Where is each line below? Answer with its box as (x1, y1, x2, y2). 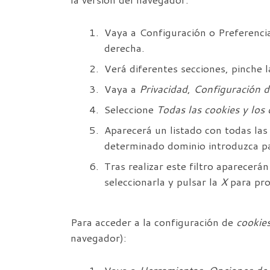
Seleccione (104, 102, 157, 117)
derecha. (104, 41, 145, 55)
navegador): (71, 231, 127, 245)
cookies (204, 102, 239, 117)
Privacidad (139, 82, 187, 96)
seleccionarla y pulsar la (104, 175, 221, 189)
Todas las (157, 102, 204, 117)
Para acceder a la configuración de (71, 215, 236, 230)
